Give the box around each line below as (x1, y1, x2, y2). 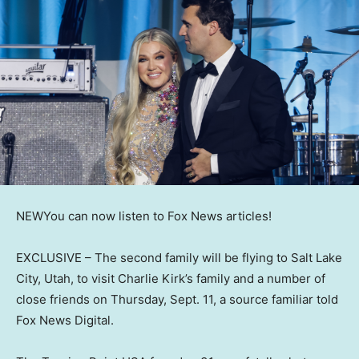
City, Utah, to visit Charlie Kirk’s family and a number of (16, 271, 325, 287)
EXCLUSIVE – (16, 250, 95, 266)
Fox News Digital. (16, 313, 117, 329)
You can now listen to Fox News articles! (43, 208, 272, 224)
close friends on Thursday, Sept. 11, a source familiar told (16, 292, 338, 308)
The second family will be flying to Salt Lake (95, 250, 342, 266)
